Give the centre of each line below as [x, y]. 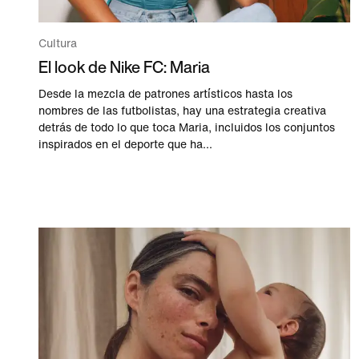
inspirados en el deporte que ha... [125, 145]
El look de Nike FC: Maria [124, 67]
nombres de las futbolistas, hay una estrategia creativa [182, 111]
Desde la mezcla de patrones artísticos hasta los [165, 95]
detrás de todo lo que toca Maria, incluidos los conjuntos [187, 128]
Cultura [58, 44]
